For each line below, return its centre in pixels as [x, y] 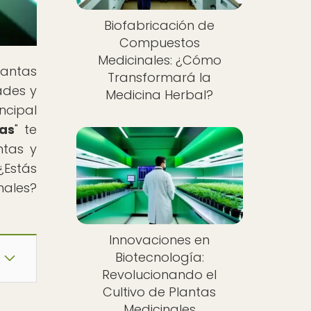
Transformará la [160, 78]
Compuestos [159, 43]
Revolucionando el [160, 274]
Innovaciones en [160, 239]
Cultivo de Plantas [160, 292]
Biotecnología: [159, 257]
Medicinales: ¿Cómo [159, 60]
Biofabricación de [160, 26]
